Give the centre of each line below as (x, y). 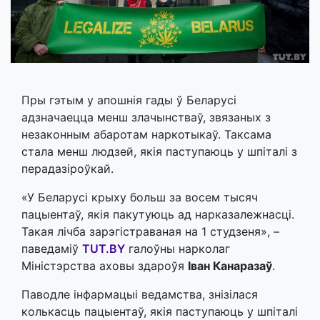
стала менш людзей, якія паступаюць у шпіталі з (159, 151)
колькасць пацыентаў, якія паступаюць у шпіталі (160, 311)
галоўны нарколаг (177, 248)
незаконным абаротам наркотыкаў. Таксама (146, 134)
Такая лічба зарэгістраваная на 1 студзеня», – (150, 231)
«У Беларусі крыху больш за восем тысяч (140, 197)
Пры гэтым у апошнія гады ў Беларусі (129, 100)
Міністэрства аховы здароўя (105, 265)
